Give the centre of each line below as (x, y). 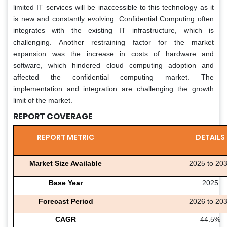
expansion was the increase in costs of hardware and (113, 53)
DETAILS (210, 137)
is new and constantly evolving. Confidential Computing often (113, 18)
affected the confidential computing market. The (113, 77)
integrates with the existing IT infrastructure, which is (113, 30)
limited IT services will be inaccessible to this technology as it (113, 7)
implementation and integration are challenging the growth (113, 88)
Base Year (66, 183)
